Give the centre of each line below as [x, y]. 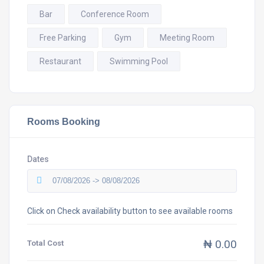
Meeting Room [187, 38]
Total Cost [45, 243]
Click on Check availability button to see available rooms [130, 211]
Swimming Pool [139, 61]
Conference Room [115, 14]
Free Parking [63, 38]
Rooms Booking [64, 121]
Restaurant [60, 61]
